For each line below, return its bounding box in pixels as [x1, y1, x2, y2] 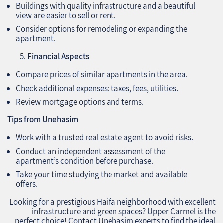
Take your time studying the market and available [16, 169, 187, 180]
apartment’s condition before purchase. [16, 155, 153, 166]
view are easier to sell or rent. [16, 9, 116, 21]
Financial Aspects [27, 51, 89, 62]
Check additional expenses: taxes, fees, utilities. [16, 82, 178, 94]
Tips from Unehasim [7, 114, 78, 125]
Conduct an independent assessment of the [16, 145, 165, 157]
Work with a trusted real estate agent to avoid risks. [16, 132, 193, 143]
